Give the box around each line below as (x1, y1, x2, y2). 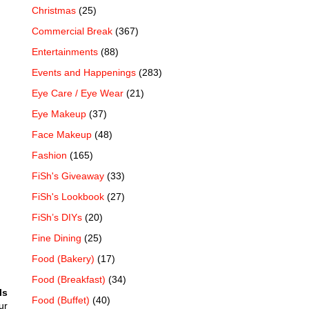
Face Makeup (32, 128, 92, 140)
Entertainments (32, 46, 98, 57)
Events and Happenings (32, 66, 136, 78)
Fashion (32, 149, 67, 161)
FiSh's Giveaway (32, 170, 104, 181)
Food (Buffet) (32, 294, 90, 306)
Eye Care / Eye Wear (32, 87, 123, 99)
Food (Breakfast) (32, 273, 106, 285)
